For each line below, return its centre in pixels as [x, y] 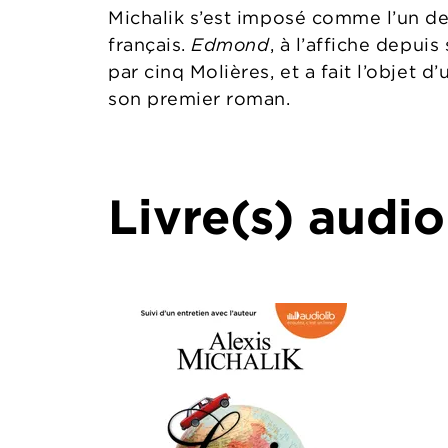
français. [150, 44]
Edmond [230, 44]
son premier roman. [199, 98]
